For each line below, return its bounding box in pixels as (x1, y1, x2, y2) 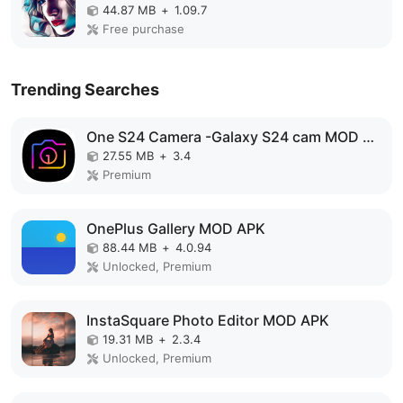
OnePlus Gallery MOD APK (86, 219, 265, 237)
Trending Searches (11, 80, 159, 99)
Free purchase (103, 22, 184, 36)
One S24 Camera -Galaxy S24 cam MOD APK (363, 128, 374, 146)
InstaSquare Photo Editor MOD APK (86, 311, 329, 329)
